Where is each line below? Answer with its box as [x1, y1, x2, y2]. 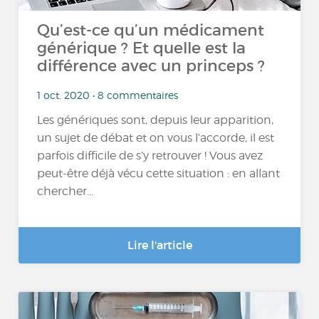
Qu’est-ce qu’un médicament [37, 21, 265, 40]
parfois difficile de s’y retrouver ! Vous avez [37, 149, 263, 163]
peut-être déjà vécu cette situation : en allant [37, 167, 281, 181]
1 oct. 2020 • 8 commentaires [37, 88, 179, 101]
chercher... [37, 184, 94, 199]
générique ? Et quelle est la [37, 38, 246, 58]
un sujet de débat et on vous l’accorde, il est [37, 131, 275, 145]
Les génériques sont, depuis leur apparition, [37, 113, 274, 127]
